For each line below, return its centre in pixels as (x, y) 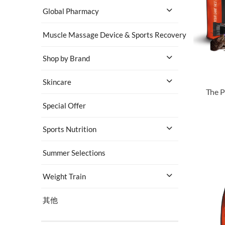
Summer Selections (74, 152)
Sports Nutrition (70, 129)
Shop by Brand (66, 58)
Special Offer (64, 105)
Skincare (57, 82)
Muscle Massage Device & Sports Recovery (115, 34)
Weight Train (64, 176)
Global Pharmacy (71, 11)
